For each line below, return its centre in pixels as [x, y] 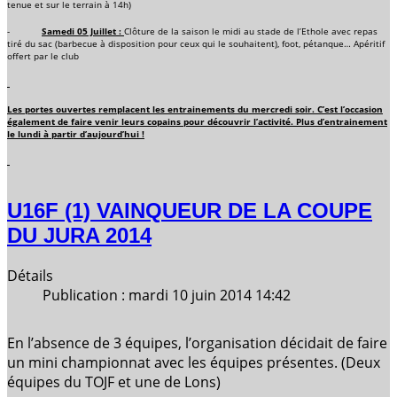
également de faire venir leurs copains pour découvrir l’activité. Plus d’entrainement [197, 122]
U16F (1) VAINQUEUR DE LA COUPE [190, 210]
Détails [30, 275]
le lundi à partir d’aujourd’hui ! [76, 134]
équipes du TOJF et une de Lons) [114, 381]
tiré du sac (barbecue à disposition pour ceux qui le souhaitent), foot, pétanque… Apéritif [196, 44]
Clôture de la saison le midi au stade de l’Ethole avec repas [251, 31]
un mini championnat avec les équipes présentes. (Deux [194, 362]
